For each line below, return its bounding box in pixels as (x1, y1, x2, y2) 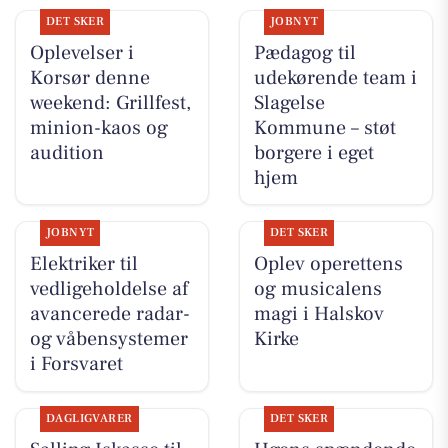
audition (29, 139, 104, 166)
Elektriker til (29, 251, 138, 278)
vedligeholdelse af (29, 276, 188, 303)
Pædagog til (253, 39, 356, 66)
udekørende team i (253, 64, 417, 91)
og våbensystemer (29, 326, 188, 353)
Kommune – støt (253, 114, 396, 141)
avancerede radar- (29, 301, 190, 328)
